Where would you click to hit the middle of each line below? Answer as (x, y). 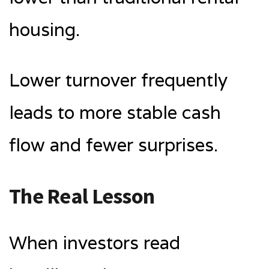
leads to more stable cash (115, 112)
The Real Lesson (82, 196)
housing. (44, 29)
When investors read (95, 243)
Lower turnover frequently (118, 80)
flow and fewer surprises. (113, 145)
